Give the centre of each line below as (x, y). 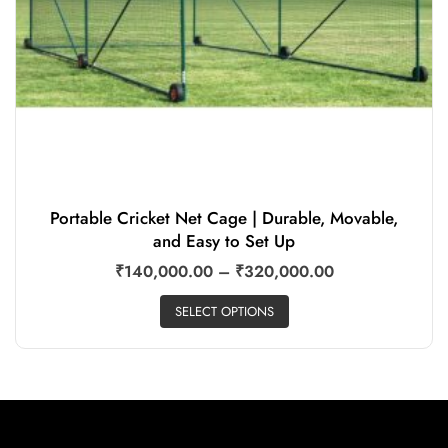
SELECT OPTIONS (224, 311)
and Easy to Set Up (224, 241)
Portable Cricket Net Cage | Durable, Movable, (224, 218)
